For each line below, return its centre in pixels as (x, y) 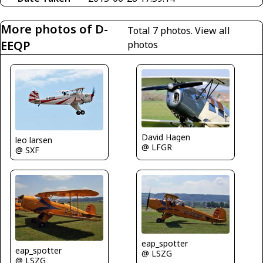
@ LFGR (157, 147)
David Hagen (166, 137)
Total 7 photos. (161, 30)
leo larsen (34, 140)
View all (212, 30)
